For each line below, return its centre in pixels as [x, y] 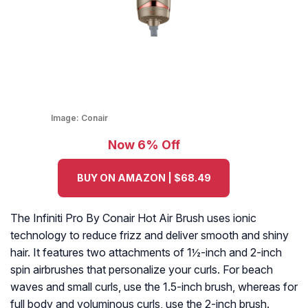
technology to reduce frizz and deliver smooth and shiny [150, 235]
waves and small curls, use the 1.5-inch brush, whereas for [154, 287]
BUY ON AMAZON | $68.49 [144, 178]
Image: [66, 118]
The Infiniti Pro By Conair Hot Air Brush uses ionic [133, 218]
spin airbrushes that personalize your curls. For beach [142, 270]
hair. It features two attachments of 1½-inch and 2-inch [146, 253]
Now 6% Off [144, 145]
